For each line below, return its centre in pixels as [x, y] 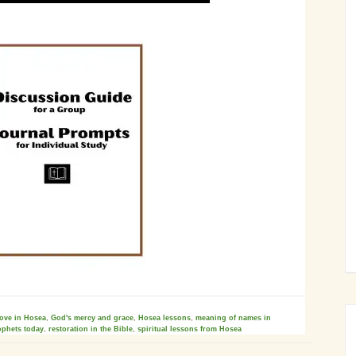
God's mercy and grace [92, 318]
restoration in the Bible [91, 329]
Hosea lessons [164, 318]
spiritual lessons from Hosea [190, 329]
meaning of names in [233, 318]
